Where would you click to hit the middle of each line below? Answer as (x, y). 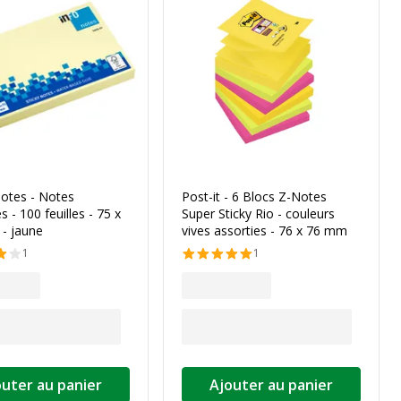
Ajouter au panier (271, 385)
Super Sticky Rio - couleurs (258, 213)
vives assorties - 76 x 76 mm (264, 230)
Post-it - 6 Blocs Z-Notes (254, 196)
